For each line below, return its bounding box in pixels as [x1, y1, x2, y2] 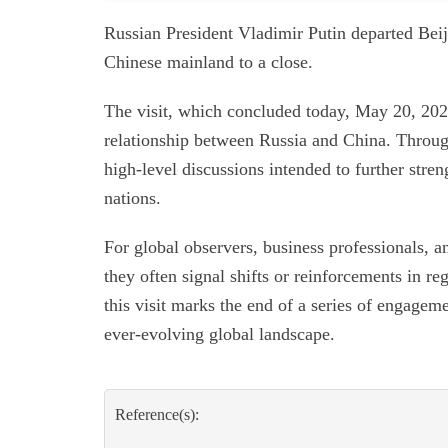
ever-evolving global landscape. [104, 324, 335, 345]
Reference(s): [115, 406, 199, 424]
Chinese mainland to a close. [104, 52, 313, 73]
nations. [104, 188, 161, 209]
